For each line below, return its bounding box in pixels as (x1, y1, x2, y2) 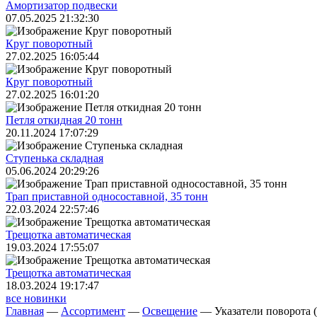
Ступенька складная (6, 152, 103, 164)
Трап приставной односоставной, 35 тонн (6, 190, 208, 202)
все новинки (6, 292, 67, 304)
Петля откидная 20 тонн (6, 114, 122, 126)
